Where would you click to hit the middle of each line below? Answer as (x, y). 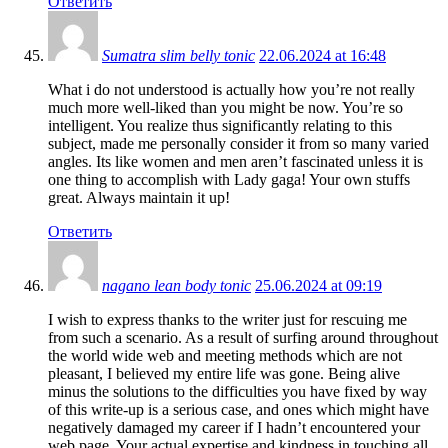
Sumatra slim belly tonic (178, 55)
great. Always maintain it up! (139, 197)
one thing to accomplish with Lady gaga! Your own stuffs (229, 179)
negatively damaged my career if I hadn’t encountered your (234, 427)
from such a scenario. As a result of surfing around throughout (243, 337)
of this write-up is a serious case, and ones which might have (238, 409)
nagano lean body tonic (176, 285)
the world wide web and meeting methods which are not (225, 355)
